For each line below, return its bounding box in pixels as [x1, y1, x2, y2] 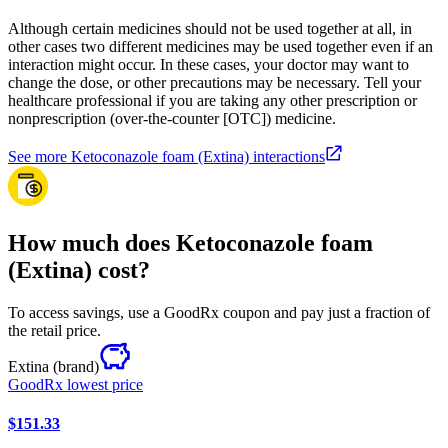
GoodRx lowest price [8, 375, 143, 393]
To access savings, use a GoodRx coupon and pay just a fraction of [8, 303, 430, 321]
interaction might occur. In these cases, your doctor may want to [8, 56, 409, 74]
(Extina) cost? [8, 256, 150, 283]
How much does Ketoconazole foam [8, 229, 373, 256]
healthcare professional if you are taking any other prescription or [8, 92, 417, 110]
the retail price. [8, 321, 101, 339]
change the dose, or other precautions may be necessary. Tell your [8, 74, 421, 92]
